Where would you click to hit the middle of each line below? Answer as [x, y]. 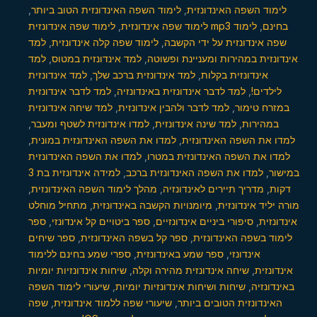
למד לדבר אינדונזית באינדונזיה [181, 91]
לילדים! [266, 91]
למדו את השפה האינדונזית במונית [104, 140]
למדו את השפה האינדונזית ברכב [195, 172]
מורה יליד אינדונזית [259, 205]
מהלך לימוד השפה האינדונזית [94, 189]
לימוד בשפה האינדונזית [243, 237]
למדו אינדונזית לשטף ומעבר [90, 123]
